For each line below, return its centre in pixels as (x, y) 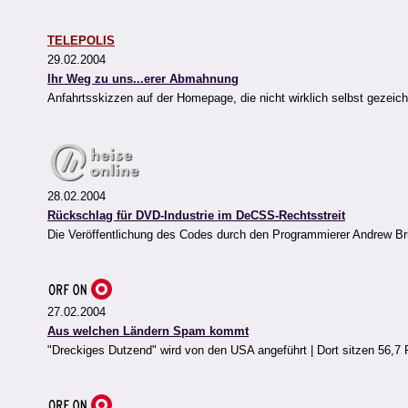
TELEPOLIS (81, 41)
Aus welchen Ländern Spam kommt (148, 331)
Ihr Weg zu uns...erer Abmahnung (143, 79)
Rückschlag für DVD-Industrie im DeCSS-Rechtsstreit (196, 216)
